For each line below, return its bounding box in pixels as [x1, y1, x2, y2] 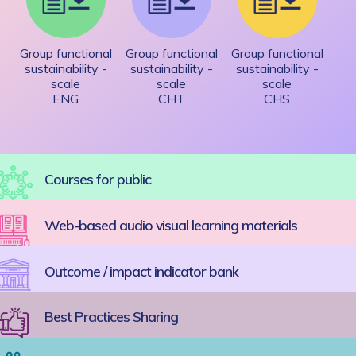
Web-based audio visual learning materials [44, 215, 298, 234]
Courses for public [44, 170, 152, 188]
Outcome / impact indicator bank [44, 261, 239, 280]
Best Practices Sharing [44, 308, 179, 326]
